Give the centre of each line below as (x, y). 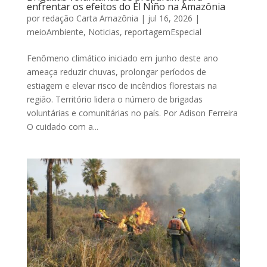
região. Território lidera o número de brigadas (114, 99)
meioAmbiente (55, 32)
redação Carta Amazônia (90, 18)
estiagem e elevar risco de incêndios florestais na (122, 85)
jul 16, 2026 (170, 18)
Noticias (104, 32)
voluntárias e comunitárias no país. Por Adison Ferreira (132, 113)
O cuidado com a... (62, 126)
